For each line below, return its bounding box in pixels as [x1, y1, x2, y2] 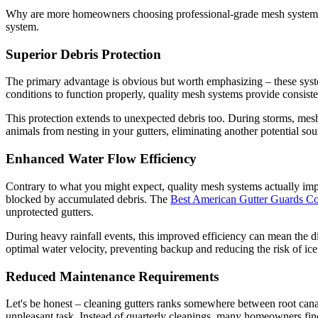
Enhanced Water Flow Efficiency [6, 151, 197, 167]
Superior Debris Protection [6, 46, 161, 62]
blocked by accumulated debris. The [6, 192, 170, 205]
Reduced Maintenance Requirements [6, 268, 219, 284]
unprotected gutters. [6, 205, 94, 218]
